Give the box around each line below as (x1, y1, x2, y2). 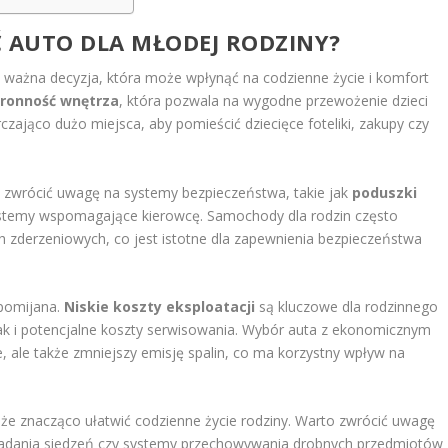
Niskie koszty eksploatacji (64, 297, 256, 317)
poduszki (352, 182, 418, 202)
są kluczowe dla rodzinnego (255, 297, 439, 317)
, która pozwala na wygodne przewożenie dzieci (119, 91, 429, 111)
